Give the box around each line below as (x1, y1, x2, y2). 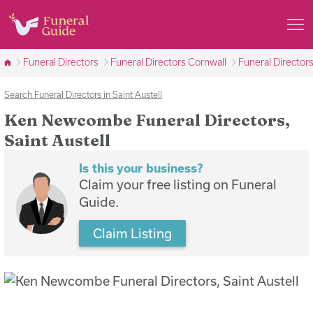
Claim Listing (93, 225, 173, 241)
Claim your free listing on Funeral (78, 176, 277, 192)
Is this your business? (78, 160, 203, 175)
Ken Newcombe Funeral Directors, (4, 110, 291, 131)
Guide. (78, 194, 119, 210)
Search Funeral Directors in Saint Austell (4, 89, 163, 99)
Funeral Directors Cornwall (110, 57, 227, 68)
